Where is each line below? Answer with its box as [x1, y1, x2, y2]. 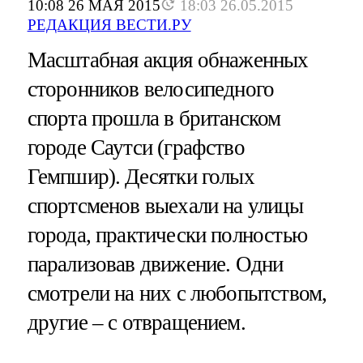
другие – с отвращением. [27, 310, 246, 335]
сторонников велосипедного [27, 77, 275, 102]
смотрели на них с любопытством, [27, 281, 327, 306]
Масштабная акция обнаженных [27, 48, 309, 73]
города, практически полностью [27, 223, 307, 248]
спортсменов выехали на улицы [27, 194, 303, 219]
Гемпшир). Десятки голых [27, 164, 254, 190]
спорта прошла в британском [27, 106, 281, 131]
